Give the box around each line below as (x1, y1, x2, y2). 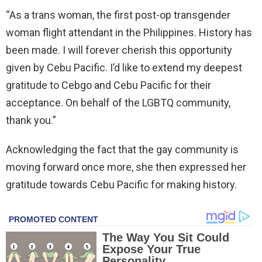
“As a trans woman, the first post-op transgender (6, 8, 230, 21)
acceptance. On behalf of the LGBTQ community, (6, 96, 230, 109)
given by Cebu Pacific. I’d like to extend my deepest (6, 61, 242, 74)
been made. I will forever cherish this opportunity (6, 43, 232, 56)
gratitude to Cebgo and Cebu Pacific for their (6, 78, 211, 91)
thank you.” (6, 113, 56, 126)
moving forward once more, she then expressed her (6, 160, 246, 173)
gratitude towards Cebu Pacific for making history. (6, 178, 237, 191)
